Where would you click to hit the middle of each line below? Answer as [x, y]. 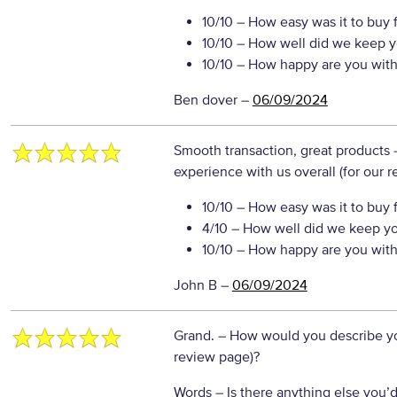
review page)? [216, 357]
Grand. [195, 336]
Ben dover [205, 100]
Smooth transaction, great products [283, 151]
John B [195, 285]
